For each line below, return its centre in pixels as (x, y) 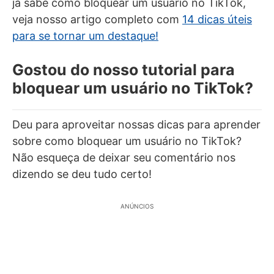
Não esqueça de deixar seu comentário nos (124, 157)
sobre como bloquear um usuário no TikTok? (127, 141)
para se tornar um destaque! (85, 35)
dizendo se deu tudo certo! (82, 174)
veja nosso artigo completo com (97, 19)
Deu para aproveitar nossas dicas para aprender (136, 124)
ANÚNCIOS (137, 206)
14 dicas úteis (217, 19)
